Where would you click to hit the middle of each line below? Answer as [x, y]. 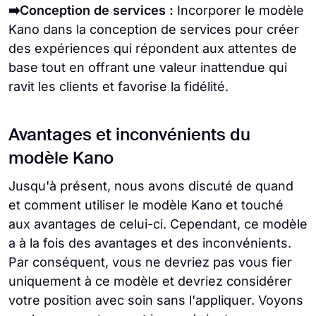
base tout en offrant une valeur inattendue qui [148, 68]
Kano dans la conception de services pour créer [154, 30]
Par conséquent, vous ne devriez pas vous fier [150, 262]
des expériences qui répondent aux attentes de [153, 49]
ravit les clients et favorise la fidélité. [119, 87]
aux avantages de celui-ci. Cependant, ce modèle [158, 224]
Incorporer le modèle [239, 11]
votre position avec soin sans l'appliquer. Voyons [156, 300]
